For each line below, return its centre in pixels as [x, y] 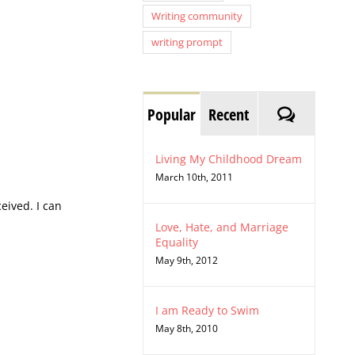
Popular [171, 115]
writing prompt [187, 43]
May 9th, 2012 [186, 261]
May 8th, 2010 [186, 329]
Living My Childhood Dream [228, 159]
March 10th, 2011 [194, 177]
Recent [229, 115]
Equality [176, 242]
